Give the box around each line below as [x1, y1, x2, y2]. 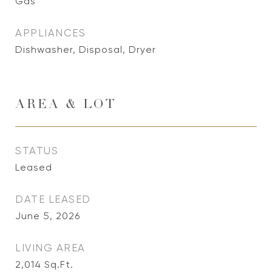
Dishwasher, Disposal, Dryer [15, 44, 156, 55]
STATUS [15, 144, 58, 157]
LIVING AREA [15, 242, 86, 254]
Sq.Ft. [44, 259, 73, 270]
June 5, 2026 [15, 210, 80, 222]
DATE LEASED [15, 193, 91, 205]
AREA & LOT [15, 99, 116, 112]
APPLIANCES [15, 27, 86, 39]
